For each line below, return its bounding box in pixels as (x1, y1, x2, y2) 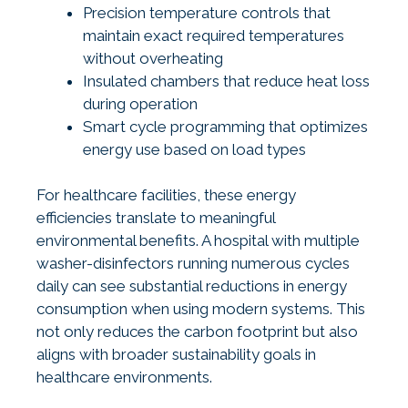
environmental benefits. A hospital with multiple (36, 231, 360, 250)
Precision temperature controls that (83, 3, 331, 22)
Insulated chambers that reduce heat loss (83, 71, 370, 90)
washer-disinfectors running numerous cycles (36, 254, 350, 273)
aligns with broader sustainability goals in (36, 345, 316, 364)
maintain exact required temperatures (83, 25, 344, 45)
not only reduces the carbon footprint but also (36, 322, 358, 342)
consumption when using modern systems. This (36, 300, 365, 319)
